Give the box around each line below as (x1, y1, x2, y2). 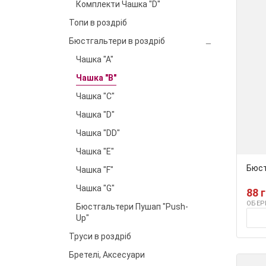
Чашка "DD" (76, 128, 120, 138)
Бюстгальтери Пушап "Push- (76, 202, 188, 212)
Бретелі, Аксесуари (69, 250, 145, 260)
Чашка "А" (76, 55, 113, 65)
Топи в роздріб (69, 18, 127, 28)
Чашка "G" (76, 183, 115, 194)
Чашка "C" (76, 91, 115, 102)
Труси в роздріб (69, 232, 131, 242)
